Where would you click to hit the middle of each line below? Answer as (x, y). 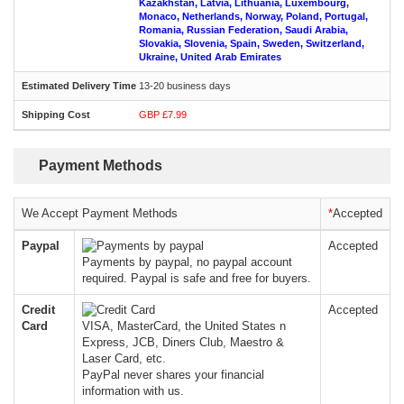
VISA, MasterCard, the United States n (184, 326)
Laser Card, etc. (124, 358)
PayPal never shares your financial (173, 375)
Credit (38, 310)
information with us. (133, 391)
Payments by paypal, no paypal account (187, 262)
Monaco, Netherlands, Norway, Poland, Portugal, (253, 16)
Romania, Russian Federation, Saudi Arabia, (243, 30)
